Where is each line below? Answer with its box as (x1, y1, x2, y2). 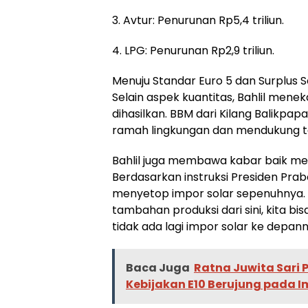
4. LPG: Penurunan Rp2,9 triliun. (112, 42, 274, 58)
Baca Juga (126, 259, 190, 276)
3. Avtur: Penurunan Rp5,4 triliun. (112, 12, 284, 28)
